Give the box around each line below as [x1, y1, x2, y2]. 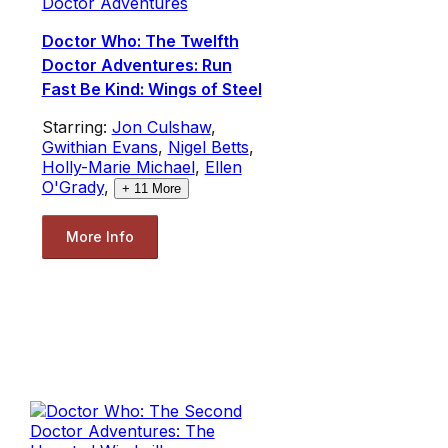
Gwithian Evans [41, 136, 158, 157]
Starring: [41, 116, 112, 137]
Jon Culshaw [111, 116, 211, 137]
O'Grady [41, 176, 104, 197]
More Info [65, 228, 134, 246]
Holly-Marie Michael [41, 156, 195, 177]
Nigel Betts [167, 136, 249, 157]
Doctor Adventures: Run [41, 54, 232, 75]
